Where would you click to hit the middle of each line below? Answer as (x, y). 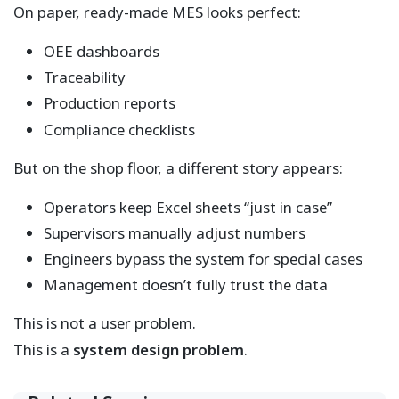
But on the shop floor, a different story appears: (178, 167)
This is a (43, 350)
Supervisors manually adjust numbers (174, 232)
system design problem (159, 350)
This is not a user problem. (105, 323)
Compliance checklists (119, 129)
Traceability (84, 77)
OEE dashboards (101, 51)
